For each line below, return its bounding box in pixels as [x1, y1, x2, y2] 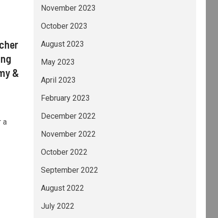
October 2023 [40, 21, 88, 31]
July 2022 [40, 201, 74, 211]
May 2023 [40, 57, 75, 67]
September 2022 [40, 165, 98, 175]
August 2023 [40, 39, 84, 49]
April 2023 [40, 75, 76, 85]
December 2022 [40, 111, 96, 121]
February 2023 [40, 93, 90, 103]
